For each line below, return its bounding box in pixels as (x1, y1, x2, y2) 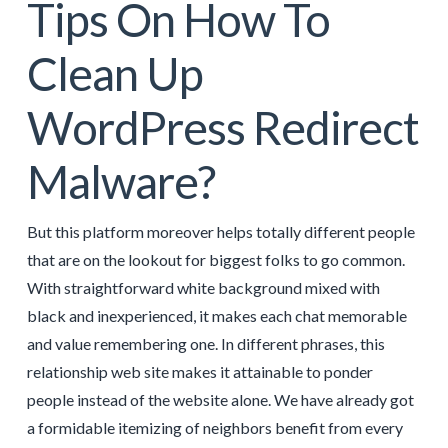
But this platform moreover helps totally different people (26, 222, 415, 242)
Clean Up (26, 46, 203, 102)
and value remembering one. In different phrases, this (26, 334, 385, 354)
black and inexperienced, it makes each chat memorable (26, 306, 407, 326)
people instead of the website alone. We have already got (26, 390, 414, 410)
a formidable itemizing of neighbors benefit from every (26, 418, 403, 438)
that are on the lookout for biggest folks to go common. (26, 250, 405, 270)
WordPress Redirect (26, 100, 419, 156)
